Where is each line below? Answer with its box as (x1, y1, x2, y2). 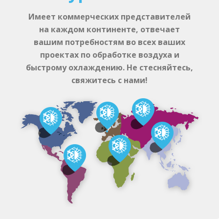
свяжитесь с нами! (71, 75, 148, 86)
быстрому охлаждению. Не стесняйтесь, (26, 62, 193, 73)
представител (119, 11, 180, 22)
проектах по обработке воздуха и (40, 49, 179, 60)
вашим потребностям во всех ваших (34, 37, 185, 47)
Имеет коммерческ (28, 11, 109, 22)
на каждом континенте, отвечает (39, 24, 180, 35)
